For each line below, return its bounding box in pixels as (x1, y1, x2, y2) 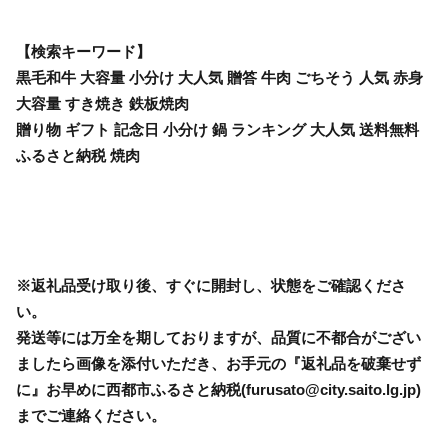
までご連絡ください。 (16, 406, 166, 424)
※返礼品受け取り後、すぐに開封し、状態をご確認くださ (16, 276, 406, 294)
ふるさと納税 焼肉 (16, 146, 140, 164)
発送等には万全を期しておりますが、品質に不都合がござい (16, 328, 421, 346)
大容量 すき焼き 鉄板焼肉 (16, 94, 189, 112)
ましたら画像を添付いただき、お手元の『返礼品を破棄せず (16, 354, 421, 372)
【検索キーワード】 (16, 42, 151, 60)
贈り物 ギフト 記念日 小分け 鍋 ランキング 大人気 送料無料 (16, 120, 419, 138)
